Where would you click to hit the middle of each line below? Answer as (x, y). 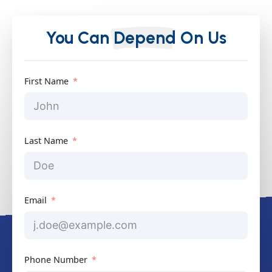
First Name (46, 81)
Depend (145, 38)
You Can (80, 38)
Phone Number (56, 260)
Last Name (46, 141)
